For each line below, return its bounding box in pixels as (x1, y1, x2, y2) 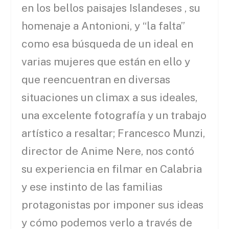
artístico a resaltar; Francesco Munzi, (21, 127, 205, 140)
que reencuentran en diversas (21, 73, 171, 86)
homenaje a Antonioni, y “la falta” (21, 19, 186, 33)
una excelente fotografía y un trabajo (21, 109, 207, 122)
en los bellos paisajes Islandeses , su (21, 2, 201, 15)
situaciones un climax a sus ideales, (21, 91, 198, 104)
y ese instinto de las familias (21, 180, 163, 194)
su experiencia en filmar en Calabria (21, 163, 202, 176)
